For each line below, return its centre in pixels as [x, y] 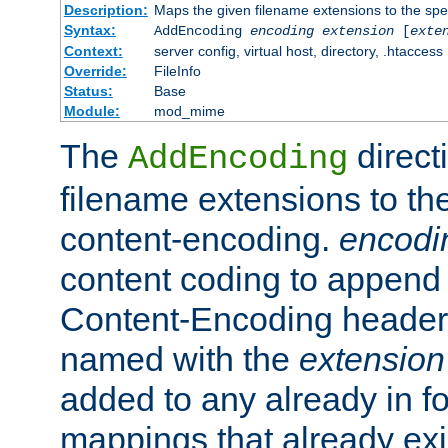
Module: [91, 110]
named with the [179, 358]
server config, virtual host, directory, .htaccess [298, 50]
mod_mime [189, 110]
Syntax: [89, 29]
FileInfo [177, 70]
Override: [95, 70]
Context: [93, 50]
